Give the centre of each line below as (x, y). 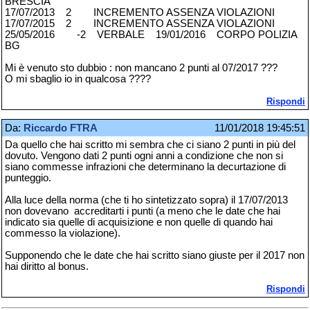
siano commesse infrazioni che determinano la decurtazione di (145, 167)
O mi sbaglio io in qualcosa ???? (78, 79)
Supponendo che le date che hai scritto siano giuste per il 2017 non (155, 256)
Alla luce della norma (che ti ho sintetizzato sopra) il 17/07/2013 (146, 200)
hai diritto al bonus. (47, 267)
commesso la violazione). (63, 234)
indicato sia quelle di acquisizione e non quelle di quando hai (139, 222)
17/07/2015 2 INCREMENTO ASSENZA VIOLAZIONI (149, 23)
